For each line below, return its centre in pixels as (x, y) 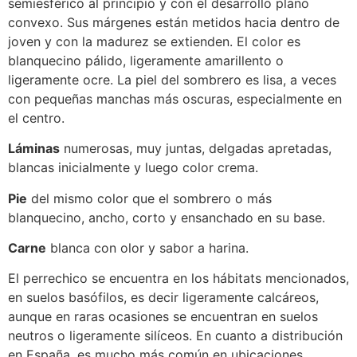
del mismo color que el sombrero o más (149, 198)
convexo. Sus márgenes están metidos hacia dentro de (174, 22)
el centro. (36, 118)
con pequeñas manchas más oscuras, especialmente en (175, 98)
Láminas (34, 149)
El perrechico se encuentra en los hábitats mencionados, (178, 279)
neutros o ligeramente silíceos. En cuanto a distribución (175, 336)
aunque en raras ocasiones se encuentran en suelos (163, 317)
